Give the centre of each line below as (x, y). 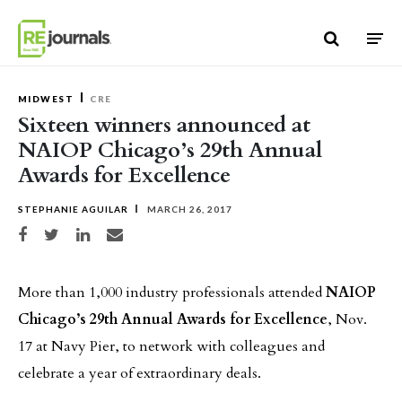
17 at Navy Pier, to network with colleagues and (171, 346)
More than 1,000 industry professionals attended (172, 293)
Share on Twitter (74, 232)
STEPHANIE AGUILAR (73, 209)
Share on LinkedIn (109, 232)
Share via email (134, 232)
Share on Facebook (51, 232)
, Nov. (347, 319)
